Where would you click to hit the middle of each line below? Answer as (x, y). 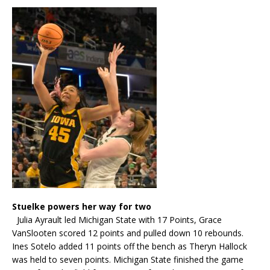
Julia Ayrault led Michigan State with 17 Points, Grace (117, 219)
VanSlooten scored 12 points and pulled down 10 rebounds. (128, 233)
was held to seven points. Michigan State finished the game (128, 259)
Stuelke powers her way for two (82, 206)
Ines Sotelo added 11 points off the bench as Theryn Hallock (130, 246)
